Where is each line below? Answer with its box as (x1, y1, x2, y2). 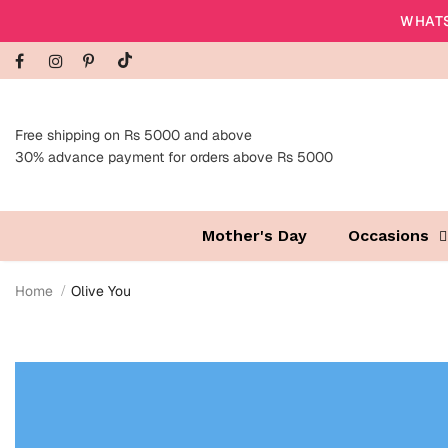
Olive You (71, 282, 131, 301)
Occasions (347, 226, 429, 246)
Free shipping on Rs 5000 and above (15, 126, 252, 145)
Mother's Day (201, 226, 307, 246)
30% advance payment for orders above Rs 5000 (15, 148, 333, 167)
